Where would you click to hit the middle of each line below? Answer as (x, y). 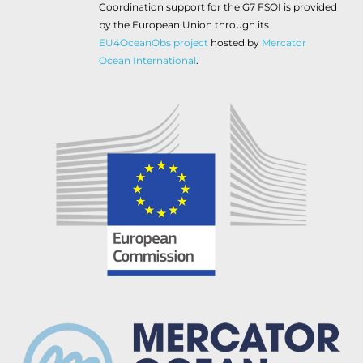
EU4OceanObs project (154, 43)
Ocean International (147, 60)
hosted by (235, 43)
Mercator (284, 43)
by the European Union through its (184, 25)
